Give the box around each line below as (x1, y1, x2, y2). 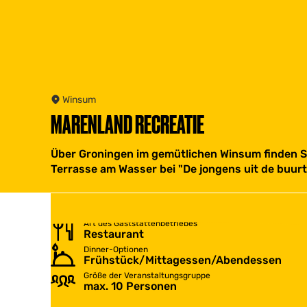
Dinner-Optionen (84, 244, 148, 254)
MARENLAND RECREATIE (51, 110, 204, 138)
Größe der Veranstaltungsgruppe (84, 270, 210, 280)
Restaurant (84, 227, 144, 241)
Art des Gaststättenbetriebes (84, 218, 197, 228)
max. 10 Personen (84, 279, 177, 293)
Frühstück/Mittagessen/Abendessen (84, 253, 282, 267)
